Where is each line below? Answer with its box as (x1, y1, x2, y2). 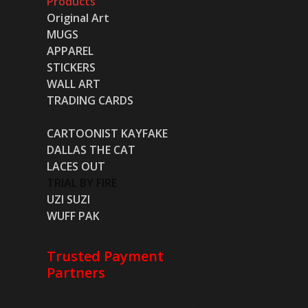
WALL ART (47, 76, 101, 91)
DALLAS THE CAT (47, 142, 136, 157)
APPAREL (47, 43, 94, 58)
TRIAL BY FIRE (47, 175, 118, 190)
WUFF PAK (47, 208, 100, 223)
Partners (47, 263, 106, 282)
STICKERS (47, 59, 96, 75)
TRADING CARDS (47, 92, 134, 108)
